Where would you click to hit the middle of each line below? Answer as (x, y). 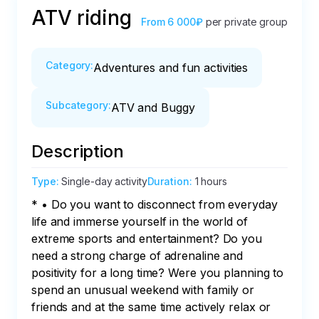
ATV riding (82, 18)
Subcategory (77, 105)
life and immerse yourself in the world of (141, 221)
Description (78, 151)
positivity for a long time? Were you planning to (159, 273)
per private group (246, 22)
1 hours (211, 181)
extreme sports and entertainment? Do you (148, 239)
